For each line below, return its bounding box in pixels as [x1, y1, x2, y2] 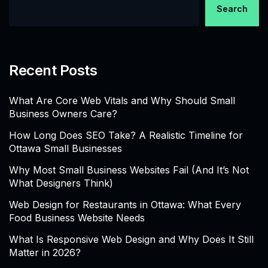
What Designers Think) [9, 177, 113, 190]
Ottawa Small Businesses [9, 142, 122, 155]
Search [217, 3, 248, 14]
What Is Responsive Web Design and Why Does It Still [9, 233, 254, 246]
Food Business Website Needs [9, 212, 145, 224]
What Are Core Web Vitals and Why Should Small [9, 95, 235, 107]
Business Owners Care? [9, 108, 117, 120]
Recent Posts [9, 62, 98, 80]
